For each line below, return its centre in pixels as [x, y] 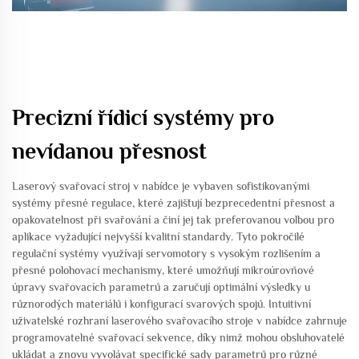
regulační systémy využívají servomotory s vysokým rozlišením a [166, 253]
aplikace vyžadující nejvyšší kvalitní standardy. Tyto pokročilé [158, 236]
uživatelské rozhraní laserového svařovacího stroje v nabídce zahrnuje [179, 321]
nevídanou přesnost [109, 151]
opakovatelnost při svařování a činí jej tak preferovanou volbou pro [173, 220]
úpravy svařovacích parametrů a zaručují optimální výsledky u [161, 287]
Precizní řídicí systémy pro [143, 117]
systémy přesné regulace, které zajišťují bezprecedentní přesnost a [173, 203]
